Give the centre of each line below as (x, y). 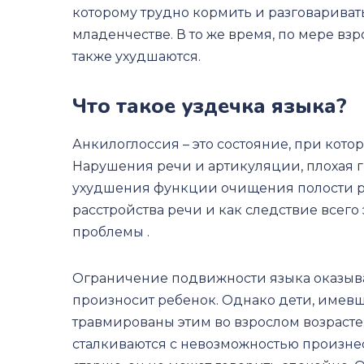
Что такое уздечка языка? (209, 106)
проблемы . (110, 232)
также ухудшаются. (136, 56)
